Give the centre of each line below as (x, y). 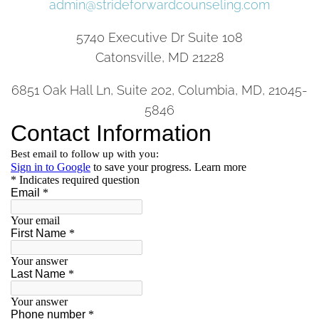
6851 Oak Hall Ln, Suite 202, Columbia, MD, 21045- (159, 90)
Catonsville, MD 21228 (159, 57)
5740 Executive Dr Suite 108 (159, 37)
